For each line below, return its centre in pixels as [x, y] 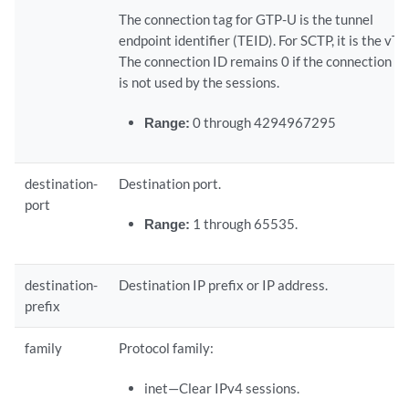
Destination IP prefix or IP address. [224, 285]
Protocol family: [167, 348]
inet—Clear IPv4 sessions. [221, 388]
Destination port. [170, 184]
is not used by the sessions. [199, 83]
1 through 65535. [245, 224]
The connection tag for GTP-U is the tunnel [246, 20]
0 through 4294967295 [264, 123]
